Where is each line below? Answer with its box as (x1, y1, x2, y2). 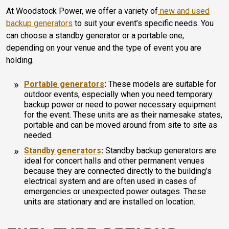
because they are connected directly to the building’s (24, 166, 212, 176)
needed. (24, 130, 53, 140)
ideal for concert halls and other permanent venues (24, 155, 204, 166)
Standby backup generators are (103, 145, 216, 155)
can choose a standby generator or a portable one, (6, 30, 184, 40)
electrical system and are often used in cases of (24, 176, 197, 186)
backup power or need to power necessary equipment (24, 99, 216, 109)
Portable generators (24, 79, 104, 89)
